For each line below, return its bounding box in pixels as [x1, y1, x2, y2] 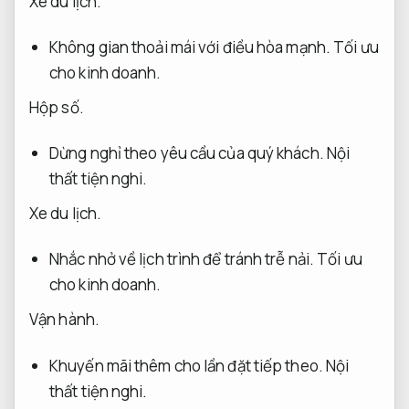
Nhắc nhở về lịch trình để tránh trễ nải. [49, 248, 315, 270]
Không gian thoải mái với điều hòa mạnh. [49, 36, 330, 58]
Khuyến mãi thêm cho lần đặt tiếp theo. [49, 354, 323, 376]
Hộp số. [29, 96, 84, 118]
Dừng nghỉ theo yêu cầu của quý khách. [49, 142, 324, 163]
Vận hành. [29, 309, 100, 330]
